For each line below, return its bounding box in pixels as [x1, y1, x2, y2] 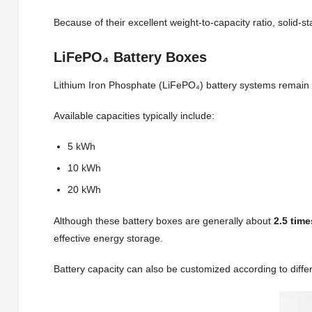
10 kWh [67, 162, 101, 173]
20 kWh [67, 183, 101, 195]
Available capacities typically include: [53, 109, 214, 121]
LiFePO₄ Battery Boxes [53, 49, 207, 65]
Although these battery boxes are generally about [53, 214, 274, 226]
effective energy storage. [53, 232, 163, 244]
